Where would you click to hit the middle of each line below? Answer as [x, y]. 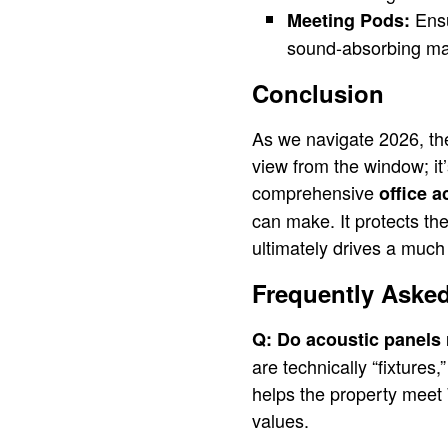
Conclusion [318, 93]
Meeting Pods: [348, 20]
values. [280, 420]
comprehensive [315, 192]
